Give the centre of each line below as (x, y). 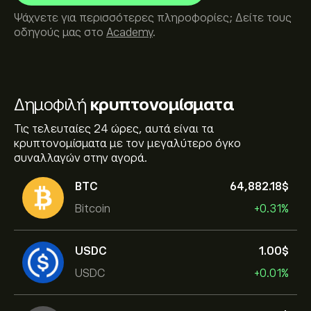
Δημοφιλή (52, 104)
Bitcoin (93, 209)
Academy (129, 33)
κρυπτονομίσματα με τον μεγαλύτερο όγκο (127, 144)
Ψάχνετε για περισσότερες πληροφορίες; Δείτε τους (153, 18)
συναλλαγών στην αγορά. (81, 158)
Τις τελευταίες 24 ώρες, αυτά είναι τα (114, 129)
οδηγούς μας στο (60, 33)
